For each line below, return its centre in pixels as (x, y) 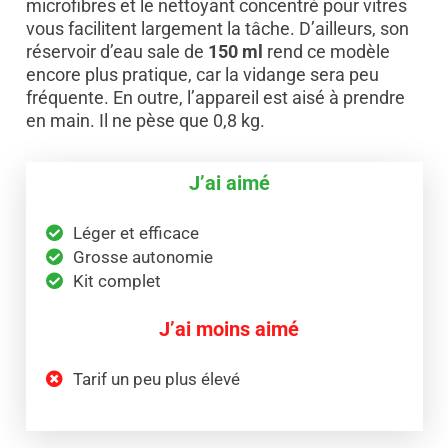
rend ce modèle (326, 51)
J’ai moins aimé (229, 328)
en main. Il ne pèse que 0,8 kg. (145, 120)
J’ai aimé (229, 182)
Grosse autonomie (142, 256)
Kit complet (116, 280)
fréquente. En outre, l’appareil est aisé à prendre (215, 97)
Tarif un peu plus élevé (156, 378)
